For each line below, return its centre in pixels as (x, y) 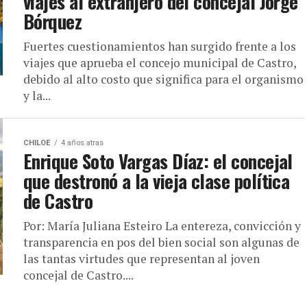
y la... (37, 96)
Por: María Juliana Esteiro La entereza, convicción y (162, 226)
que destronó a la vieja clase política (157, 181)
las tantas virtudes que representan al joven (142, 259)
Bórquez (53, 21)
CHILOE (37, 143)
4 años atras (82, 143)
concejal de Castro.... (78, 275)
